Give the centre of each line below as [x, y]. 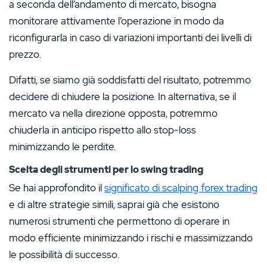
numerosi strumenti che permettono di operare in [119, 221]
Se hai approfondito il [57, 188]
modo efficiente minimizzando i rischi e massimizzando [131, 238]
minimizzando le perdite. [62, 146]
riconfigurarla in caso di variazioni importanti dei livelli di [130, 37]
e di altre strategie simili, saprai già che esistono [114, 205]
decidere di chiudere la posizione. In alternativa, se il [122, 96]
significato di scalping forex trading [181, 188]
